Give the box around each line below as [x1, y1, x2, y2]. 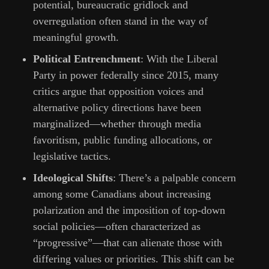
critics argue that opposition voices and [33, 85, 204, 98]
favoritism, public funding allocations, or [33, 134, 212, 147]
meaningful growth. [33, 31, 119, 44]
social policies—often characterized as [33, 220, 201, 233]
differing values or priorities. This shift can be [33, 253, 234, 265]
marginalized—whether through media [33, 118, 201, 130]
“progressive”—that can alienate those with [33, 237, 222, 249]
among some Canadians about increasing [33, 188, 211, 201]
